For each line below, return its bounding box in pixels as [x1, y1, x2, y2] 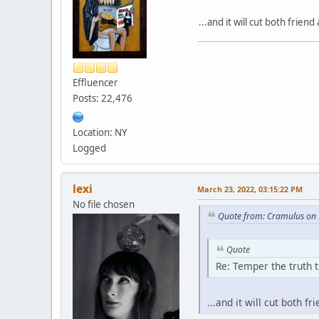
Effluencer [73, 75, 118, 89]
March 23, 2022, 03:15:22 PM [197, 183, 303, 194]
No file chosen [73, 197, 135, 211]
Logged [73, 141, 106, 155]
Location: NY [73, 125, 127, 139]
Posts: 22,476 [73, 91, 132, 105]
